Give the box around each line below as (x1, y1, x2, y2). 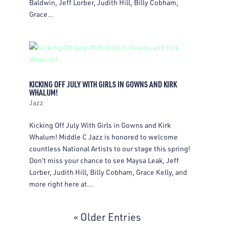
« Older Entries (74, 211, 141, 223)
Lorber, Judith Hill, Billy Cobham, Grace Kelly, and (29, 168, 187, 176)
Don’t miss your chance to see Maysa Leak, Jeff (29, 156, 179, 165)
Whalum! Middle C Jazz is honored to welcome (29, 132, 178, 141)
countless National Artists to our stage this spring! (29, 144, 190, 153)
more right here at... (29, 179, 93, 188)
